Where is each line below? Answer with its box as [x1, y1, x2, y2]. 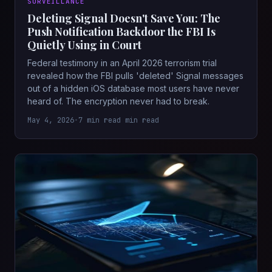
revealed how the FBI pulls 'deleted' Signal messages [27, 70, 243, 81]
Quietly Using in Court [27, 38, 141, 53]
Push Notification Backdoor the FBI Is [27, 24, 216, 39]
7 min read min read [78, 115, 159, 126]
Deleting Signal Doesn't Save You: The [27, 11, 220, 26]
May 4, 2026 [27, 115, 74, 126]
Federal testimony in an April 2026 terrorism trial [27, 58, 217, 69]
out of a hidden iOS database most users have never [27, 83, 239, 94]
